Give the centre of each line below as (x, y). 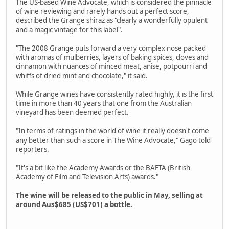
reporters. (32, 150)
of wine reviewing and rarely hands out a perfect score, (102, 12)
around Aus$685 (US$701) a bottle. (74, 205)
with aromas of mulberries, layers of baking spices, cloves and (112, 58)
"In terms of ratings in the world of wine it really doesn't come (112, 131)
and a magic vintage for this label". (69, 30)
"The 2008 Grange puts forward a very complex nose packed (111, 48)
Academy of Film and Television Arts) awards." (87, 177)
